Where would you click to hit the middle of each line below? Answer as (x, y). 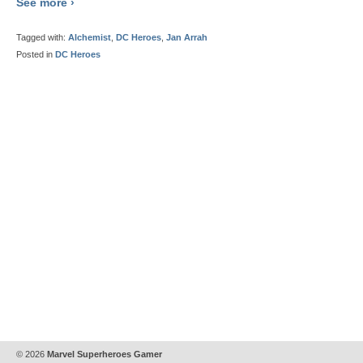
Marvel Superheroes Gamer (103, 354)
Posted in (36, 55)
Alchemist (90, 38)
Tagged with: (42, 38)
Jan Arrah (187, 38)
